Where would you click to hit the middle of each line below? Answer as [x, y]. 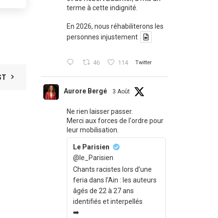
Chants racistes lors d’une [112, 170]
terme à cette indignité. [102, 8]
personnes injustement [102, 37]
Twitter [143, 62]
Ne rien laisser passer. [100, 112]
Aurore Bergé [85, 91]
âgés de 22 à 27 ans [103, 191]
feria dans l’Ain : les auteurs [115, 180]
